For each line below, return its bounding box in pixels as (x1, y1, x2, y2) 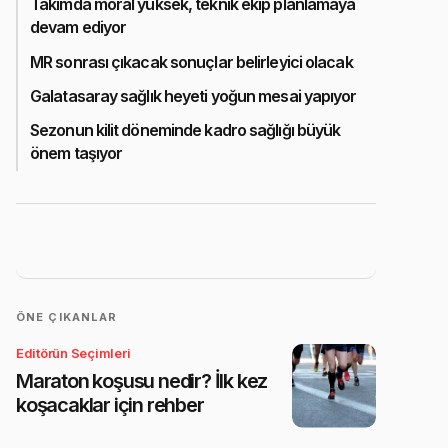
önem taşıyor (30, 142, 123, 163)
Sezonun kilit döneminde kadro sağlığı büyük (30, 119, 341, 140)
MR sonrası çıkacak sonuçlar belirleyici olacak (30, 51, 353, 72)
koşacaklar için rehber (16, 392, 204, 417)
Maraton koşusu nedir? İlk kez (16, 368, 268, 393)
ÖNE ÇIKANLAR (16, 309, 118, 324)
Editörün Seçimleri (16, 344, 131, 361)
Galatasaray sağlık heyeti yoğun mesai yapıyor (30, 85, 357, 106)
